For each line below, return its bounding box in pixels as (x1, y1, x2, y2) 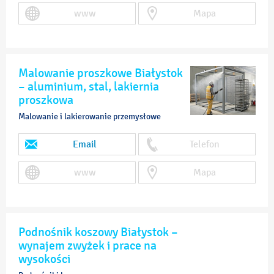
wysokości (18, 251, 70, 266)
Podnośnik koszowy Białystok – (18, 224, 178, 239)
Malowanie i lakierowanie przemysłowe (18, 111, 161, 122)
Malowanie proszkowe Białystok (18, 65, 183, 80)
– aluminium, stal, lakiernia (18, 79, 159, 94)
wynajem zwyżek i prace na (18, 238, 157, 253)
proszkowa (18, 92, 73, 107)
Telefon (190, 138, 220, 150)
